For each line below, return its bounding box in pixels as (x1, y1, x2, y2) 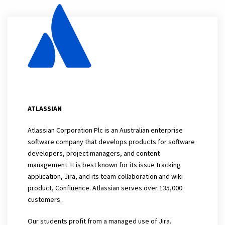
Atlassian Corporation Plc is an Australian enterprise (28, 126, 183, 135)
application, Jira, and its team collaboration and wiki (28, 172, 183, 181)
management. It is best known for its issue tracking (28, 160, 181, 169)
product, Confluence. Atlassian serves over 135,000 (28, 183, 182, 192)
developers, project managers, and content (28, 149, 160, 158)
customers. (28, 195, 62, 204)
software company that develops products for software (28, 137, 195, 146)
